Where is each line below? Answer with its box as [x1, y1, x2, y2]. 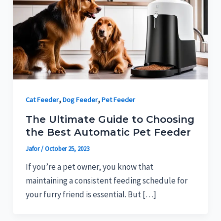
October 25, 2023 [44, 145, 89, 153]
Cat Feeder [25, 95, 59, 104]
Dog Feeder [62, 95, 98, 104]
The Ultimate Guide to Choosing [25, 113, 194, 126]
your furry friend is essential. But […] [25, 189, 156, 200]
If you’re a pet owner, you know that [25, 161, 153, 173]
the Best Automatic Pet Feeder [25, 126, 191, 139]
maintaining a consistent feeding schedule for [25, 175, 187, 186]
